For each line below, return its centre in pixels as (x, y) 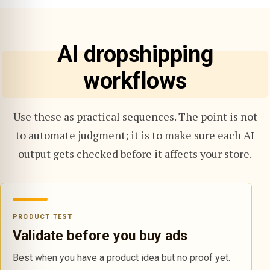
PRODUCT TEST (43, 217)
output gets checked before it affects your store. (135, 154)
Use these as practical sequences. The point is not (135, 116)
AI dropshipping (135, 54)
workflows (135, 81)
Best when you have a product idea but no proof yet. (121, 258)
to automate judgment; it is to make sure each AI (135, 135)
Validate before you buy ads (100, 236)
